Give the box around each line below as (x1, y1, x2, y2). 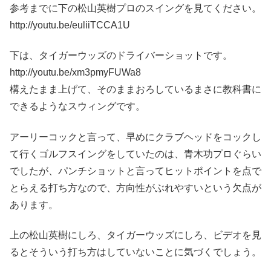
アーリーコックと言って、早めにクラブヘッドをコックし (10, 131, 261, 142)
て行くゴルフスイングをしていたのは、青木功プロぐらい (10, 148, 261, 159)
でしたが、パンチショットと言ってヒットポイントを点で (10, 165, 261, 176)
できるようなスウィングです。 (10, 101, 145, 112)
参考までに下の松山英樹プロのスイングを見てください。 (10, 3, 261, 14)
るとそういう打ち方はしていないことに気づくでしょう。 (10, 247, 261, 258)
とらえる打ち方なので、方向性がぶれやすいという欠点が (10, 182, 261, 193)
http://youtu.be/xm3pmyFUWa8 (10, 67, 141, 78)
